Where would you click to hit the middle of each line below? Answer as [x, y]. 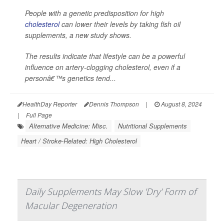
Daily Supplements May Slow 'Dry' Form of [110, 192]
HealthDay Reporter [50, 104]
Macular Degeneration [71, 206]
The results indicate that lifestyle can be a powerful [105, 56]
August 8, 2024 [181, 104]
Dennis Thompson [114, 104]
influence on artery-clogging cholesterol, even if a [103, 67]
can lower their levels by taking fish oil [120, 24]
